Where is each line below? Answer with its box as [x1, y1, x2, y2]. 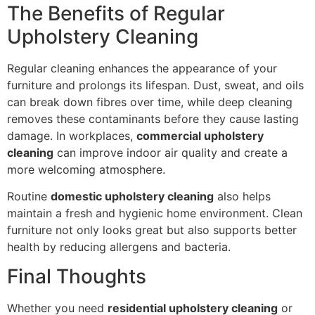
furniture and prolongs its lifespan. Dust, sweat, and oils [7, 77, 304, 92]
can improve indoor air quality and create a [53, 145, 288, 160]
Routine [7, 189, 51, 203]
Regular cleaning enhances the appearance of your [7, 60, 277, 75]
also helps [214, 189, 271, 203]
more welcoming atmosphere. [7, 162, 165, 176]
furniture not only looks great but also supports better [7, 223, 297, 237]
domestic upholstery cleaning [51, 189, 214, 203]
